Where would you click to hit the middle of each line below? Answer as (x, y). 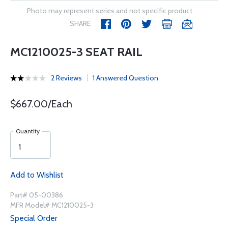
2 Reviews (66, 78)
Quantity (28, 131)
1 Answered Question (125, 78)
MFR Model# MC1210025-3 (52, 205)
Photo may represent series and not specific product (110, 11)
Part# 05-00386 (37, 195)
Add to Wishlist (37, 175)
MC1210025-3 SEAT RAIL (76, 52)
